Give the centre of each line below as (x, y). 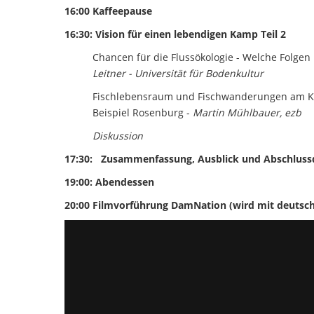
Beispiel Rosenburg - (141, 112)
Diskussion (118, 135)
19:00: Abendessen (109, 182)
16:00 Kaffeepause (108, 11)
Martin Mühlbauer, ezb (246, 112)
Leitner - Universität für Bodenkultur (178, 73)
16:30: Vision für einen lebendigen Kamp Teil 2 (175, 34)
